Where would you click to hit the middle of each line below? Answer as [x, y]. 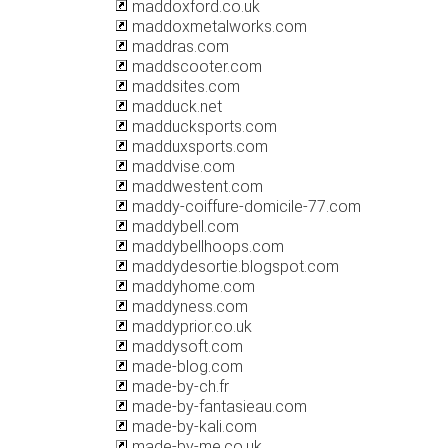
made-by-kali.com [192, 426]
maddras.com [178, 46]
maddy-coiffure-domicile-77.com [244, 206]
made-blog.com [185, 366]
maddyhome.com [191, 286]
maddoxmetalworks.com [217, 26]
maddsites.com [184, 86]
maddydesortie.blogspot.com [233, 266]
